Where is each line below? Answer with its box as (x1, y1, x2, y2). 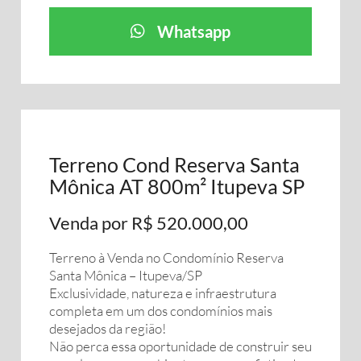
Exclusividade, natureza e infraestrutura (49, 284, 276, 301)
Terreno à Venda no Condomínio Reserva (49, 249, 284, 266)
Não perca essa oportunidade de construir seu (49, 338, 312, 355)
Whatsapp (157, 22, 230, 41)
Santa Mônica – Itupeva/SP (49, 267, 202, 284)
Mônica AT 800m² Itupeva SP (49, 174, 305, 198)
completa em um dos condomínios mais (49, 302, 272, 319)
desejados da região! (49, 320, 166, 337)
